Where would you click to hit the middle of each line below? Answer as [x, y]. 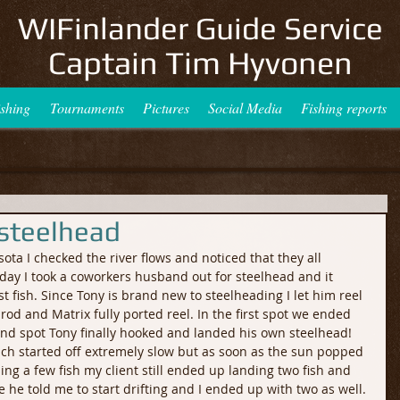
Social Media [245, 108]
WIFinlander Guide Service [200, 28]
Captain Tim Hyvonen [200, 62]
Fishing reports [344, 108]
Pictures [166, 108]
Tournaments [87, 108]
